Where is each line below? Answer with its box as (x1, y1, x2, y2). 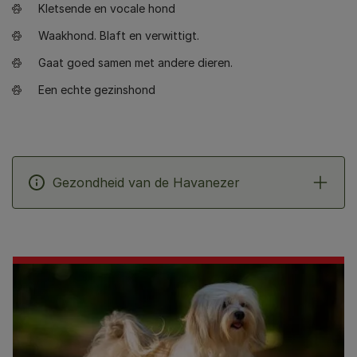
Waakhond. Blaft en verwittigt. (38, 29, 199, 42)
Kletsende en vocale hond (38, 2, 175, 15)
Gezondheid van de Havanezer (53, 175, 240, 190)
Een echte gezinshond (38, 83, 155, 96)
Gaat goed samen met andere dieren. (38, 56, 233, 69)
